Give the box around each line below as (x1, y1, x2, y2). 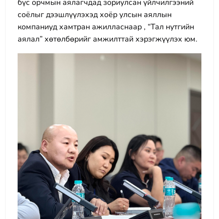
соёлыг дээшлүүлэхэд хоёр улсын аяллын (18, 9, 172, 20)
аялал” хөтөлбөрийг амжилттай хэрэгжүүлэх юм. (18, 34, 197, 44)
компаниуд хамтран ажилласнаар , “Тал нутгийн (18, 22, 194, 32)
